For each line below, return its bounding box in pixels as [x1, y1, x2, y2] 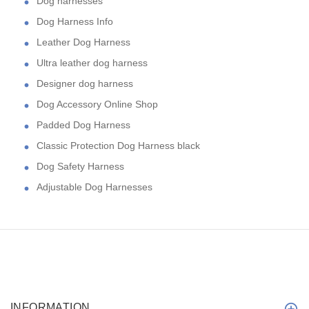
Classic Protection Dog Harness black [37, 139, 200, 151]
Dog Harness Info [37, 15, 113, 27]
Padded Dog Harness [37, 119, 130, 130]
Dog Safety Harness [37, 160, 124, 172]
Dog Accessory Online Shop [37, 98, 158, 110]
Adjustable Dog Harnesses [37, 181, 152, 192]
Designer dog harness [37, 77, 133, 89]
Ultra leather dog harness [37, 57, 148, 68]
